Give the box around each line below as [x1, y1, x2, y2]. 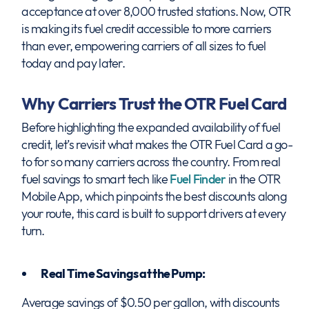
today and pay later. [21, 55, 125, 71]
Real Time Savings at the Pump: [41, 266, 206, 281]
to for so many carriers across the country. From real [21, 154, 281, 170]
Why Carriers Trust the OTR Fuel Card [21, 93, 286, 114]
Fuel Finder [170, 171, 226, 187]
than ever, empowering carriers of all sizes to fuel [21, 38, 266, 54]
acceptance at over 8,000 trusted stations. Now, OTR [21, 3, 291, 19]
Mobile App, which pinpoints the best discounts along [21, 188, 286, 204]
